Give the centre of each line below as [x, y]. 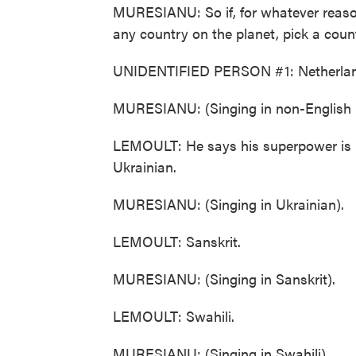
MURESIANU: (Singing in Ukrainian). [228, 204]
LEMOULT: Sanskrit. [177, 241]
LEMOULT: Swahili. [174, 316]
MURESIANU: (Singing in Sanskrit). [224, 279]
